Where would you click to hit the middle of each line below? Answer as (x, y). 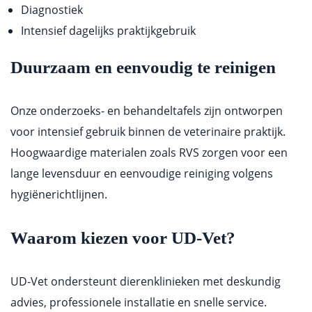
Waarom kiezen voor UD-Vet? (123, 238)
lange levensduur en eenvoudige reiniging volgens (142, 174)
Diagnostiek (52, 10)
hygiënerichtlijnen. (59, 195)
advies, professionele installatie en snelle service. (139, 303)
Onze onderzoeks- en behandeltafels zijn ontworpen (147, 111)
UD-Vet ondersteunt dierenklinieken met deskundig (146, 282)
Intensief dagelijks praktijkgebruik (108, 31)
